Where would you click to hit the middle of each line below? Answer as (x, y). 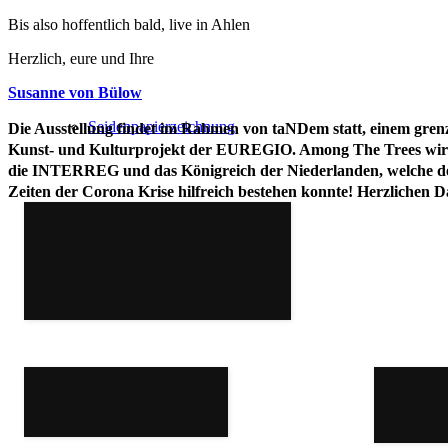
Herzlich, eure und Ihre (83, 58)
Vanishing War (134, 426)
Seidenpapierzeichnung (161, 126)
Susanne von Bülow (75, 92)
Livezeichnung (135, 276)
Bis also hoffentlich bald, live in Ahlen (129, 24)
